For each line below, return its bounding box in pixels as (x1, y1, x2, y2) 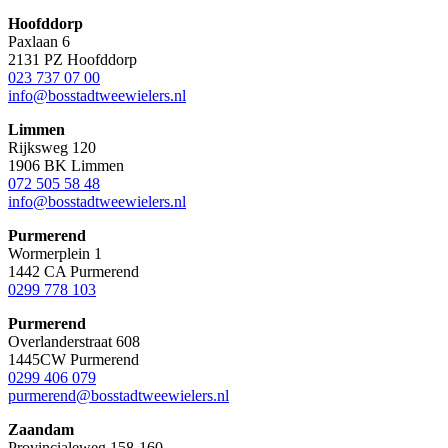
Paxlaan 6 (8, 32, 70, 50)
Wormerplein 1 (8, 244, 102, 262)
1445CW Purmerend (8, 350, 139, 368)
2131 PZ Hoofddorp (8, 50, 137, 68)
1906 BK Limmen (8, 156, 124, 174)
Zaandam (8, 420, 74, 438)
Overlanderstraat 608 (8, 332, 140, 350)
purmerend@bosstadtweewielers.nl (8, 386, 229, 404)
